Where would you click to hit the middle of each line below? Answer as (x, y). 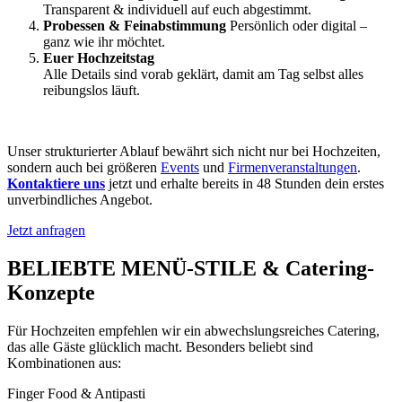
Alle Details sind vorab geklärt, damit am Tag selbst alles (203, 74)
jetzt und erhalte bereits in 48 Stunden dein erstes (246, 184)
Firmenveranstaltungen (293, 168)
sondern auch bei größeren (84, 168)
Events (180, 168)
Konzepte (51, 293)
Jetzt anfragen (46, 231)
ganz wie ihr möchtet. (104, 42)
